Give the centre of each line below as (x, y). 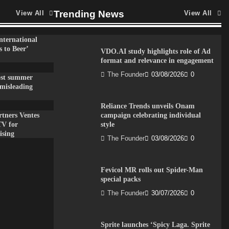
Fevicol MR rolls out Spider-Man (152, 170)
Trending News (89, 14)
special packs (120, 179)
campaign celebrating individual (151, 115)
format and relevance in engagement (157, 60)
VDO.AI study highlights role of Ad (155, 51)
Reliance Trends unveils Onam (147, 106)
